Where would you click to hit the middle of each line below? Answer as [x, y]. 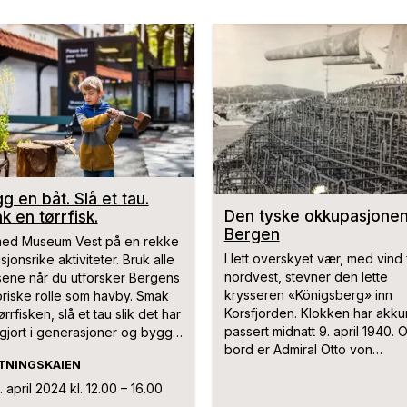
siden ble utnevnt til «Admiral [309, 386]
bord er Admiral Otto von [298, 350]
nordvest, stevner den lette [306, 277]
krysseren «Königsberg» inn [308, 295]
